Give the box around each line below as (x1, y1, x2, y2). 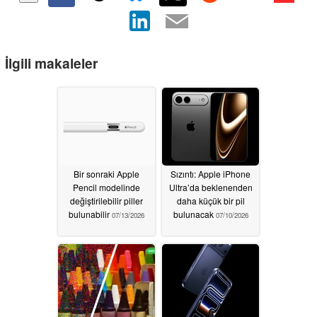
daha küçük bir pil (176, 195, 245, 207)
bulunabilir (69, 208, 112, 221)
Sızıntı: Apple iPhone (171, 168, 250, 180)
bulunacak (173, 208, 216, 221)
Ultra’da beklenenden (168, 181, 253, 194)
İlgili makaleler (5, 52, 98, 73)
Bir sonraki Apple (74, 168, 139, 180)
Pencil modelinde (73, 181, 140, 194)
